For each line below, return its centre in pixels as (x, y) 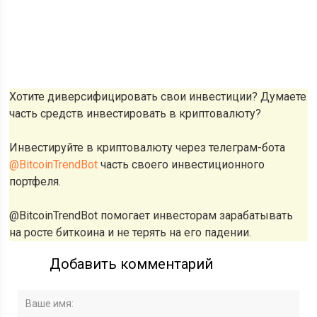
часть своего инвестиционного (181, 165)
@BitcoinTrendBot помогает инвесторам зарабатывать (151, 215)
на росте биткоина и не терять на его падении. (131, 232)
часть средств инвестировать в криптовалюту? (136, 114)
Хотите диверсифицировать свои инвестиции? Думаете (158, 97)
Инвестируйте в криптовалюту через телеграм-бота (148, 148)
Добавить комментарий (132, 264)
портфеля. (35, 181)
